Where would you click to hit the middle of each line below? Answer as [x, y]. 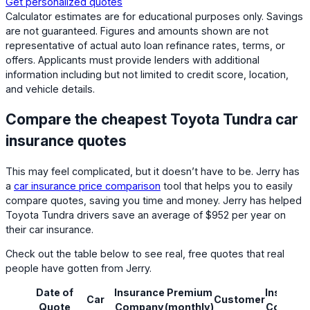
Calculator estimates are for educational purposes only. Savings [154, 17]
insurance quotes [66, 141]
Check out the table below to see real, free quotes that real [145, 253]
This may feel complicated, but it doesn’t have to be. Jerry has [153, 171]
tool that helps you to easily [227, 185]
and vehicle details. [50, 89]
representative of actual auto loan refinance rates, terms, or [145, 46]
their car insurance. [49, 229]
